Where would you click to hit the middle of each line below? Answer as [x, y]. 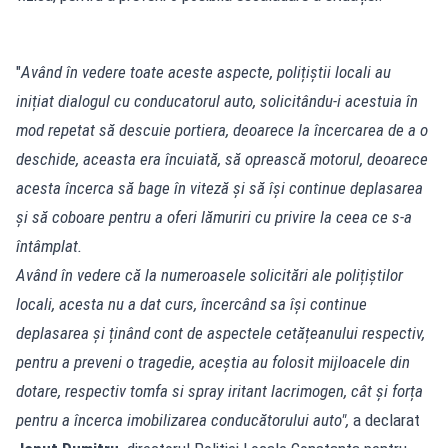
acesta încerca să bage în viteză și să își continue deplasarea [219, 187]
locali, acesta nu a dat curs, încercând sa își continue [191, 303]
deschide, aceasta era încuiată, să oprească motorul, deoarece [222, 158]
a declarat [386, 419]
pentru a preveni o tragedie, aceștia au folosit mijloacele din [213, 361]
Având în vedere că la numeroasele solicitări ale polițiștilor [209, 274]
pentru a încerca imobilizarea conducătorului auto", [184, 419]
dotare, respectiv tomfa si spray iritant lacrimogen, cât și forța [219, 390]
